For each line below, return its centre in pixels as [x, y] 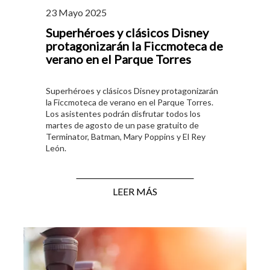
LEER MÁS [135, 191]
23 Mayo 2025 [76, 12]
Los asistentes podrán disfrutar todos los [123, 113]
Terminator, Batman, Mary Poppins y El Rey [126, 136]
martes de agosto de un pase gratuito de [122, 125]
